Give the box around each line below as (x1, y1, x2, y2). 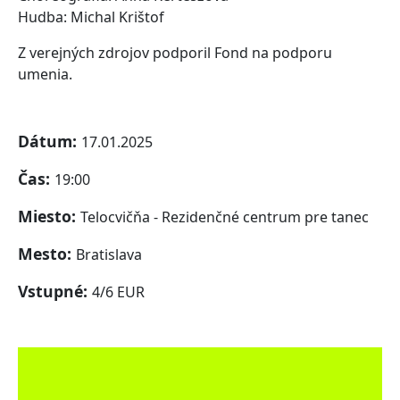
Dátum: (18, 130, 81, 153)
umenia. (18, 64, 72, 85)
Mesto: (18, 243, 76, 265)
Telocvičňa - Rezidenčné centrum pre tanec (80, 207, 369, 228)
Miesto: (18, 205, 80, 228)
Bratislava (76, 245, 142, 265)
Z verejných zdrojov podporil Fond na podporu (18, 43, 332, 63)
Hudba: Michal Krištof (18, 7, 164, 28)
